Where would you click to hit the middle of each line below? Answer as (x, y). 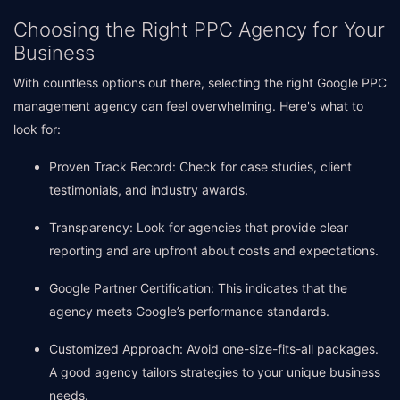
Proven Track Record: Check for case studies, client (200, 167)
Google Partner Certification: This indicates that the (198, 288)
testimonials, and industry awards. (149, 190)
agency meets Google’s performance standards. (189, 311)
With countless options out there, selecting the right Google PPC (200, 83)
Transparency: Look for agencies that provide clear (199, 227)
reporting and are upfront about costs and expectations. (214, 250)
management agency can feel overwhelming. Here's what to (188, 106)
